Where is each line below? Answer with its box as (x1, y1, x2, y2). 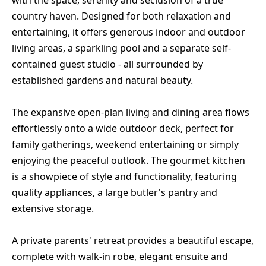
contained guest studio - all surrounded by (12, 58, 203, 71)
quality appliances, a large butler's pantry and (12, 186, 217, 199)
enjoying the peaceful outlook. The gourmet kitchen (12, 154, 245, 167)
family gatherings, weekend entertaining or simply (12, 138, 239, 151)
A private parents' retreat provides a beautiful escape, (12, 234, 254, 248)
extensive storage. (12, 202, 94, 216)
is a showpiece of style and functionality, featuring (12, 170, 237, 183)
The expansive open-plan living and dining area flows (12, 106, 249, 119)
